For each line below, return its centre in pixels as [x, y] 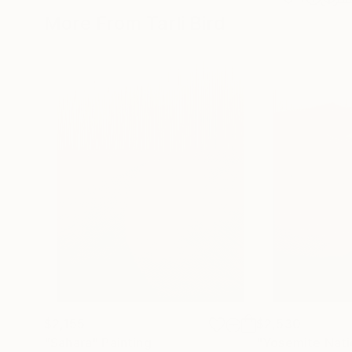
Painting [126, 343]
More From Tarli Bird [135, 23]
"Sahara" [71, 343]
